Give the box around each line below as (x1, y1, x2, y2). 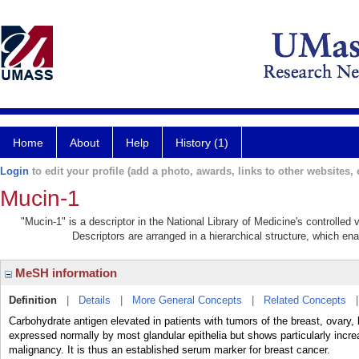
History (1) (175, 136, 228, 149)
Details (79, 294, 111, 306)
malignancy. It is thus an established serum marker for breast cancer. (9, 344, 330, 356)
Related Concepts (264, 294, 346, 306)
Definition (9, 294, 57, 306)
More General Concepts (132, 294, 242, 306)
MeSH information (12, 266, 117, 280)
